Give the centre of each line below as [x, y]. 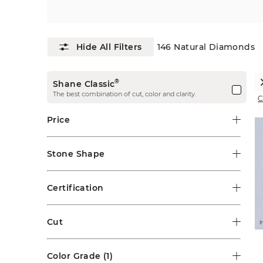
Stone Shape [76, 154]
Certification [75, 188]
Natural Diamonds [215, 47]
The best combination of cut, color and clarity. [124, 94]
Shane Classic [84, 84]
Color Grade [74, 256]
